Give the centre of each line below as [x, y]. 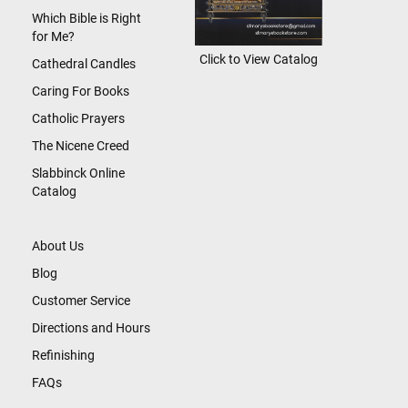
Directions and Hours [91, 328]
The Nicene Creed [81, 146]
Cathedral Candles [84, 64]
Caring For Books [81, 91]
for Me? [53, 36]
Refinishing [63, 355]
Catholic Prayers [78, 118]
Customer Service [81, 301]
